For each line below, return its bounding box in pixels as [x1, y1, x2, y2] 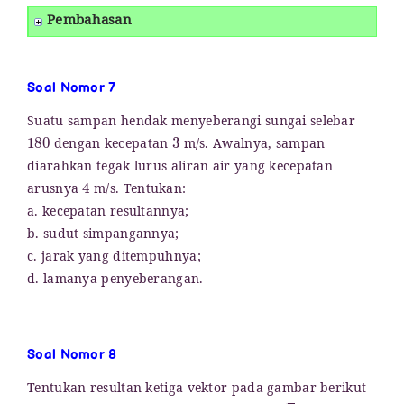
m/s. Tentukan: [89, 179, 187, 203]
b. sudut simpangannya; [27, 225, 179, 248]
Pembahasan [47, 10, 132, 35]
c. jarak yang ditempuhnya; [27, 247, 201, 271]
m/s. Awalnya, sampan [179, 134, 326, 158]
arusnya [27, 179, 83, 203]
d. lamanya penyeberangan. [27, 270, 204, 293]
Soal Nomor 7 [27, 79, 116, 97]
